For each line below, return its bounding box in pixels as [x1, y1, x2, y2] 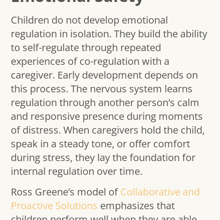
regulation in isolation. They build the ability [11, 27, 208, 40]
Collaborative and [120, 185, 200, 199]
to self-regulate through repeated [11, 40, 162, 54]
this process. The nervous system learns [11, 82, 193, 95]
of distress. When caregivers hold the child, [11, 123, 205, 137]
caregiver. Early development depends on [11, 68, 198, 82]
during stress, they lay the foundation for [11, 150, 196, 164]
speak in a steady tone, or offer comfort [11, 137, 191, 150]
